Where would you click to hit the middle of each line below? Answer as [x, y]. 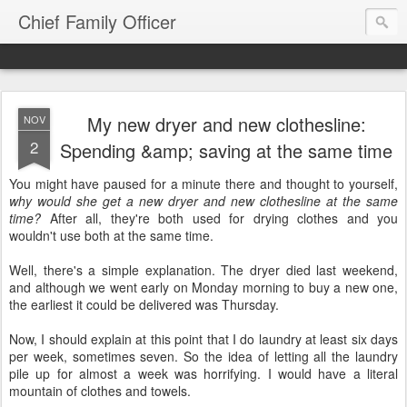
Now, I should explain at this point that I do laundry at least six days [203, 339]
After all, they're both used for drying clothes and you [219, 218]
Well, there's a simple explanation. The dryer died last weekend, [203, 270]
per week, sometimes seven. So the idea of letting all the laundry [203, 356]
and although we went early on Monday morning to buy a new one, [203, 287]
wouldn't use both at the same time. [111, 235]
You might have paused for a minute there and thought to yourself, [203, 184]
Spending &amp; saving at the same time [226, 150]
